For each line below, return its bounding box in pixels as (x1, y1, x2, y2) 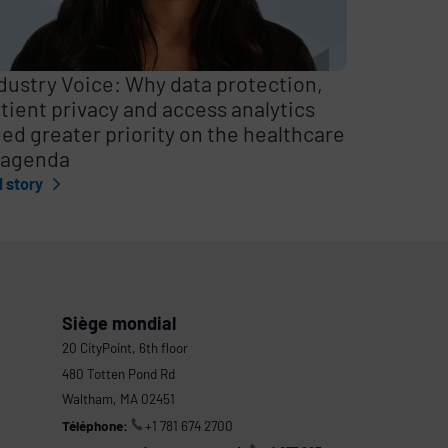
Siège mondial (61, 312, 176, 334)
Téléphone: (61, 416, 128, 434)
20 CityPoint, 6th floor (61, 339, 188, 357)
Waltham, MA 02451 (61, 390, 175, 408)
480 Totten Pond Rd (61, 364, 175, 382)
